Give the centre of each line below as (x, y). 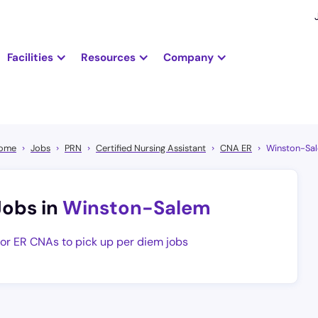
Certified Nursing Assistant (151, 148)
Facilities (30, 57)
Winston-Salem (137, 208)
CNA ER (236, 148)
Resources (108, 57)
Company (188, 57)
